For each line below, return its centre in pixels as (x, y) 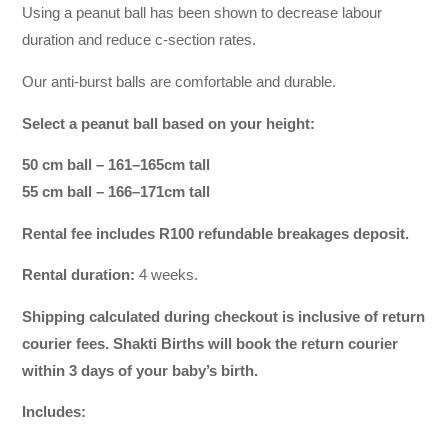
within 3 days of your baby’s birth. (140, 370)
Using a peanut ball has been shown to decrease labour (202, 13)
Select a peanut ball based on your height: (169, 123)
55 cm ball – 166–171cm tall (116, 192)
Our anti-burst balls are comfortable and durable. (179, 81)
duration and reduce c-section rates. (139, 40)
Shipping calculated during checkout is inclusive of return (224, 316)
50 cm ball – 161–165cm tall (116, 165)
